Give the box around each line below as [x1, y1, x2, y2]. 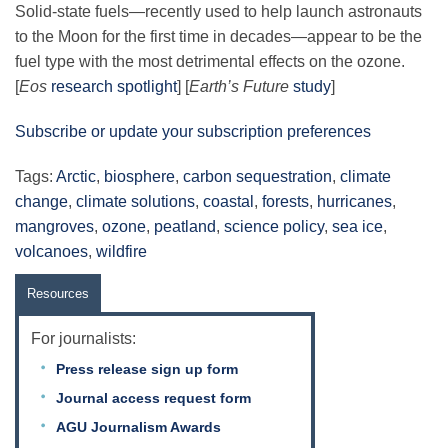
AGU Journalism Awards [56, 419, 221, 436]
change [15, 193, 68, 211]
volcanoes [15, 243, 88, 261]
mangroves [15, 218, 94, 236]
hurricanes [317, 193, 392, 211]
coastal [203, 193, 254, 211]
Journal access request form [56, 390, 251, 407]
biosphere [104, 168, 175, 186]
